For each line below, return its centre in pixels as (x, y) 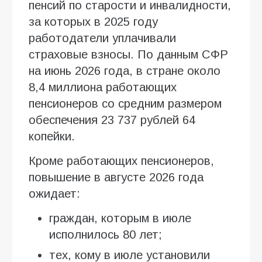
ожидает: (54, 193)
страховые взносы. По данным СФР (128, 54)
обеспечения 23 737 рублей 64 (112, 120)
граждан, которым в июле (120, 218)
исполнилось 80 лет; (106, 234)
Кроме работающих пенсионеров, (121, 161)
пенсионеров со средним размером (125, 103)
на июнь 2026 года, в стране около (125, 70)
